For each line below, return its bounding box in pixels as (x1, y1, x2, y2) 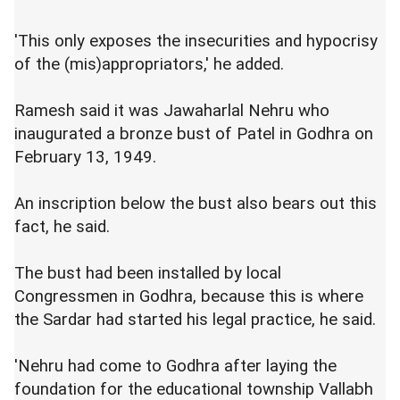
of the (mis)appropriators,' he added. (14, 54, 284, 74)
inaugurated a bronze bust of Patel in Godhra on (14, 123, 373, 144)
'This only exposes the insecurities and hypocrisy (14, 30, 378, 51)
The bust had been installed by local (14, 262, 281, 283)
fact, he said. (14, 216, 110, 237)
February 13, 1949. (14, 146, 156, 167)
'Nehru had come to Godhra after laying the (14, 355, 337, 376)
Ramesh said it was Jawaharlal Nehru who (14, 100, 329, 121)
